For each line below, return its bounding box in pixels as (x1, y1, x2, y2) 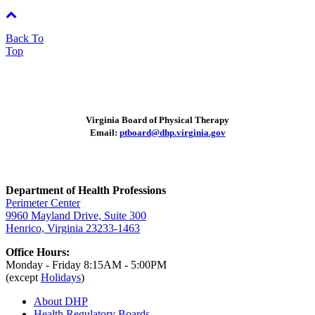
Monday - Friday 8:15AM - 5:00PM (6, 258, 167, 271)
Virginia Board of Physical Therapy (86, 114, 229, 125)
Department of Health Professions (6, 184, 166, 196)
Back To (6, 32, 44, 44)
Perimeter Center (6, 196, 80, 209)
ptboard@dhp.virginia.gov (119, 127, 226, 138)
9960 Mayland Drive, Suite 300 (6, 209, 146, 221)
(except (6, 271, 41, 283)
